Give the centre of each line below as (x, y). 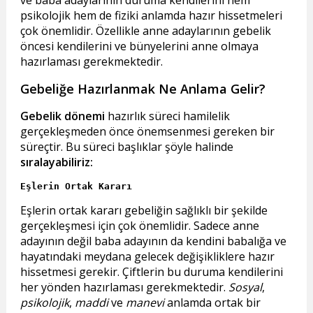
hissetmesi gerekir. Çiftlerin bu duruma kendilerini (151, 272)
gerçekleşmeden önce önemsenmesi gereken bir (147, 132)
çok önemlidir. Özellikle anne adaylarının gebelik (145, 31)
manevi (146, 303)
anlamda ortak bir (213, 303)
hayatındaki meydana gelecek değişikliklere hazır (147, 257)
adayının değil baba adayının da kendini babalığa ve (153, 241)
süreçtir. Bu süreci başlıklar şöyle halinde (126, 147)
